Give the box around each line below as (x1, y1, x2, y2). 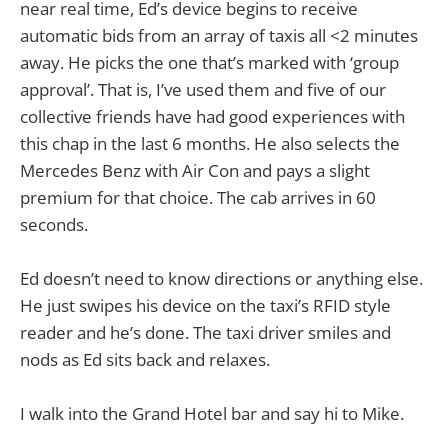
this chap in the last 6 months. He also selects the (20, 131, 400, 155)
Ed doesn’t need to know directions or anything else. (20, 267, 423, 291)
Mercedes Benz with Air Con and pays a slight (20, 158, 370, 182)
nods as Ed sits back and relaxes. (20, 348, 270, 372)
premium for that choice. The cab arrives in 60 (20, 185, 376, 209)
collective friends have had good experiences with (20, 104, 405, 128)
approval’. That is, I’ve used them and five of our (20, 77, 386, 101)
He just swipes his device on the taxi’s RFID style (20, 294, 391, 318)
